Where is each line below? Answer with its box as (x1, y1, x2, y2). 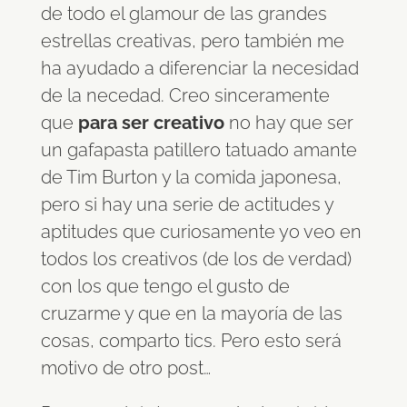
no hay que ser (223, 112, 353, 134)
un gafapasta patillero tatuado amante (40, 139, 357, 162)
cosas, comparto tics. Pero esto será (40, 330, 342, 352)
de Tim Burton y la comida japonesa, (40, 166, 342, 189)
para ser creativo (77, 112, 224, 134)
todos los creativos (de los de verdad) (40, 248, 352, 271)
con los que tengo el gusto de (40, 275, 290, 298)
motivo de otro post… (40, 357, 211, 380)
